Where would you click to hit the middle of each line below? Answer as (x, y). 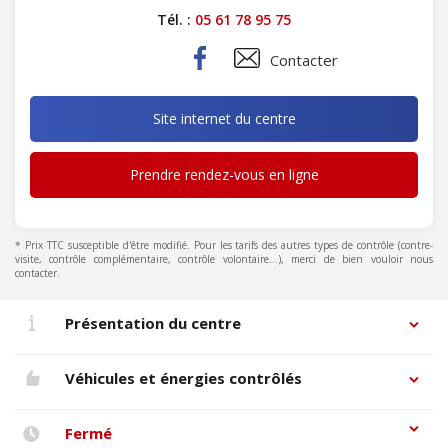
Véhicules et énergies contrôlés (183, 378)
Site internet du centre (224, 118)
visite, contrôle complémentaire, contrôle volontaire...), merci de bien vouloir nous (224, 259)
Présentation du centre (152, 323)
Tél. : (176, 19)
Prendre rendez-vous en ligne (224, 174)
